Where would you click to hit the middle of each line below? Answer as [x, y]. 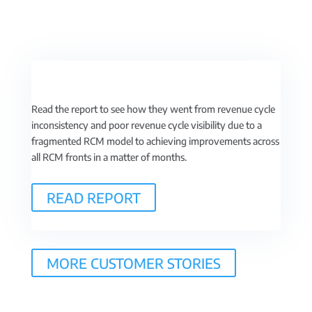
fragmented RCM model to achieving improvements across [155, 141]
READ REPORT [93, 197]
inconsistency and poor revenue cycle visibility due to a [146, 125]
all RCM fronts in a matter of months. [109, 157]
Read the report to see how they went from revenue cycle [153, 109]
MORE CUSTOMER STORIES [133, 263]
